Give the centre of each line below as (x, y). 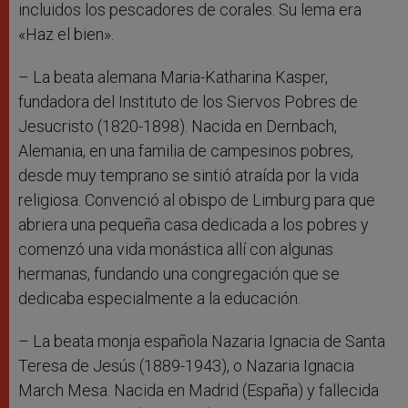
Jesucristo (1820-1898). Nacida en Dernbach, (178, 127)
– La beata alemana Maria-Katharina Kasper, (173, 77)
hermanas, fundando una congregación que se (179, 274)
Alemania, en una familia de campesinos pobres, (186, 151)
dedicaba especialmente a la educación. (159, 299)
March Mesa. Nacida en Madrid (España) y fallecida (199, 391)
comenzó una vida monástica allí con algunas (176, 250)
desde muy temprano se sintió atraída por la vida (189, 176)
